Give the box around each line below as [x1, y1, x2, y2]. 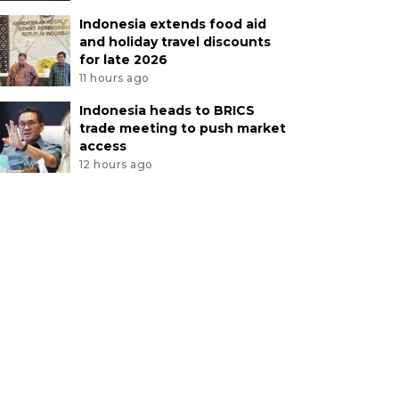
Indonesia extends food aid [78, 16, 266, 33]
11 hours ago [78, 71, 150, 85]
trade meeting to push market [78, 120, 286, 137]
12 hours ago [78, 157, 153, 171]
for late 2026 [78, 52, 167, 69]
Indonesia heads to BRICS [78, 102, 255, 119]
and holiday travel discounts [78, 34, 271, 51]
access [78, 138, 126, 155]
